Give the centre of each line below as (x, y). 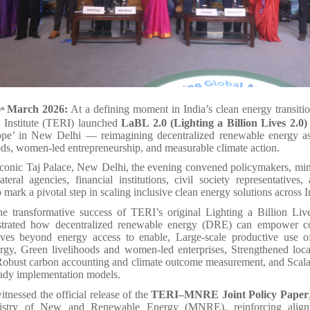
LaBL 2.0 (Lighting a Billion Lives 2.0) (214, 122)
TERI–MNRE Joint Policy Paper (230, 294)
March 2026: (37, 109)
